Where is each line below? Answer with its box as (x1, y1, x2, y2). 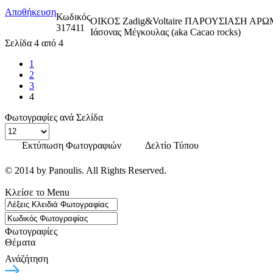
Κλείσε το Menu (5, 186, 69, 197)
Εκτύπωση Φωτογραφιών (22, 140, 121, 151)
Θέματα (5, 236, 35, 247)
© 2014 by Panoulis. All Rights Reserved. (5, 165, 166, 175)
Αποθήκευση (5, 6, 56, 17)
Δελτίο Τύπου (145, 140, 199, 151)
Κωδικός (56, 11, 90, 22)
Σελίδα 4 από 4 (5, 37, 63, 48)
